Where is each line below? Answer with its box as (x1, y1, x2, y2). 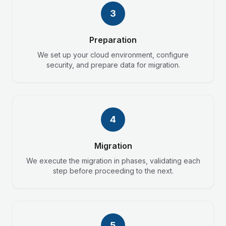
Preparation (89, 35, 137, 45)
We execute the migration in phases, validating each (26, 156, 200, 165)
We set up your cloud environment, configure (37, 50, 189, 59)
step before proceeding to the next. (52, 166, 174, 175)
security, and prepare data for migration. (46, 61, 180, 69)
